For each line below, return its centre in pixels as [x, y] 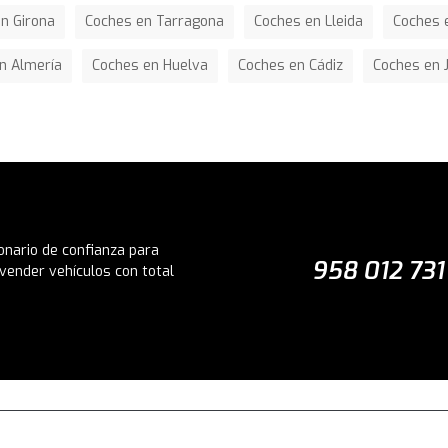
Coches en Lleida [309, 22]
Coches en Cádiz [291, 66]
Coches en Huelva [150, 66]
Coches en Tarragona [155, 22]
